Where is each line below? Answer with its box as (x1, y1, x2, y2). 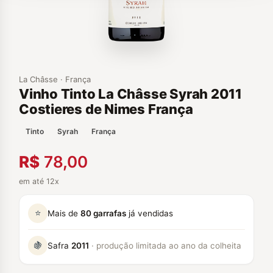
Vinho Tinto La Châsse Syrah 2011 (19, 86, 242, 102)
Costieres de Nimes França (19, 101, 193, 117)
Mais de (48, 208, 80, 218)
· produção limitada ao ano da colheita (91, 240, 241, 250)
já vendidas (126, 208, 173, 218)
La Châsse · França (19, 74, 91, 84)
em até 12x (19, 177, 59, 186)
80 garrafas (80, 208, 126, 218)
